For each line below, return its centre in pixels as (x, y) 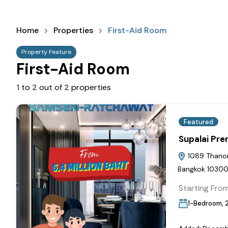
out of (51, 88)
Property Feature (46, 52)
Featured (198, 122)
